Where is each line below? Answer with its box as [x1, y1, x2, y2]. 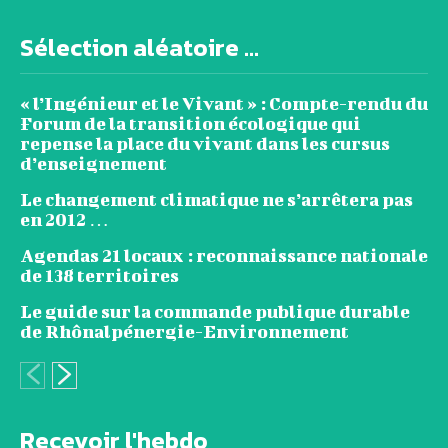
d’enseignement [20, 153, 167, 175]
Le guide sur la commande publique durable [20, 301, 410, 323]
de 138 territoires [20, 265, 179, 287]
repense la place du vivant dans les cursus [20, 133, 390, 155]
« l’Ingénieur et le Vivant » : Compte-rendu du [20, 93, 428, 115]
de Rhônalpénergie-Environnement [20, 321, 349, 343]
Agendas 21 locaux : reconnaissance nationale [20, 245, 428, 267]
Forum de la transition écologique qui [20, 113, 361, 135]
